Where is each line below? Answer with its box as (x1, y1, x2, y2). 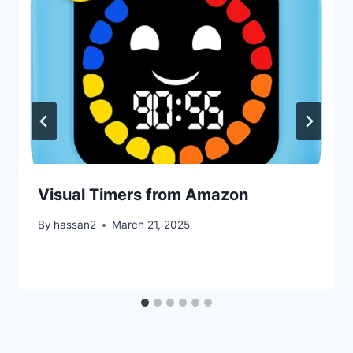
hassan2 (54, 218, 97, 232)
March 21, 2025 (112, 218, 191, 232)
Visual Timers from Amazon (38, 184, 248, 204)
